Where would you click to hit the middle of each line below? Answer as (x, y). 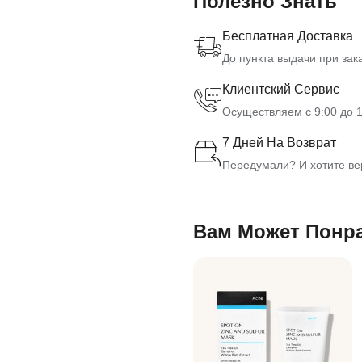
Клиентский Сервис (281, 90)
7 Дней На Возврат (279, 143)
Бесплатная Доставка (288, 36)
